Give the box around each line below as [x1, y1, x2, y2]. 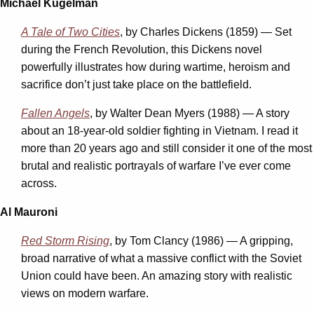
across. [21, 177, 57, 189]
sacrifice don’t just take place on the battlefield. [21, 78, 252, 90]
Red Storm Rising [21, 234, 109, 247]
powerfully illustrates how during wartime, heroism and [21, 60, 290, 73]
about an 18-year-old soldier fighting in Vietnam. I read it [21, 124, 298, 137]
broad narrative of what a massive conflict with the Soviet [21, 252, 301, 264]
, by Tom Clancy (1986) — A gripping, [109, 234, 293, 247]
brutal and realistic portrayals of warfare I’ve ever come [21, 159, 291, 172]
